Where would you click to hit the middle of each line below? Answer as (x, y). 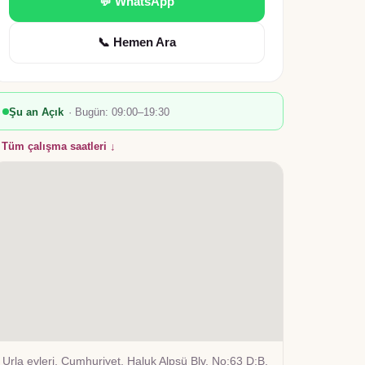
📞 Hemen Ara (137, 42)
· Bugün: (90, 112)
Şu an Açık (36, 112)
